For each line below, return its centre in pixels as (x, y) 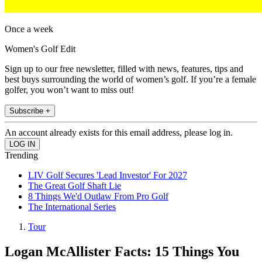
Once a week (29, 29)
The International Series (72, 207)
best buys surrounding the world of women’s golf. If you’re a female (130, 80)
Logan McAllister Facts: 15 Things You (122, 252)
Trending (21, 156)
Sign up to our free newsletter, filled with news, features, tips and (124, 69)
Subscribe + (30, 111)
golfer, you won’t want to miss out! (69, 90)
